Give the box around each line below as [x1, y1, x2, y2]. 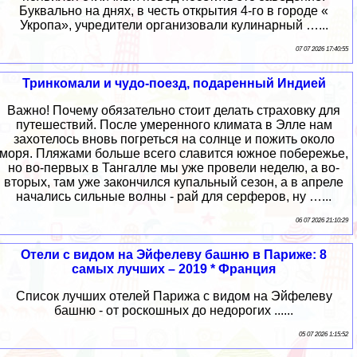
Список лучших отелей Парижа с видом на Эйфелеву [15, 289, 332, 304]
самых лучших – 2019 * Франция [72, 262, 276, 277]
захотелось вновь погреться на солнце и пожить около [13, 132, 335, 147]
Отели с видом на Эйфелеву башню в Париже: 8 [21, 248, 327, 262]
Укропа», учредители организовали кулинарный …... [19, 18, 328, 33]
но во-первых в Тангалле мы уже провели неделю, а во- [8, 161, 339, 175]
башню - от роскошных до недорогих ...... [54, 304, 293, 318]
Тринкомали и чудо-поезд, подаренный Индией [22, 76, 326, 91]
